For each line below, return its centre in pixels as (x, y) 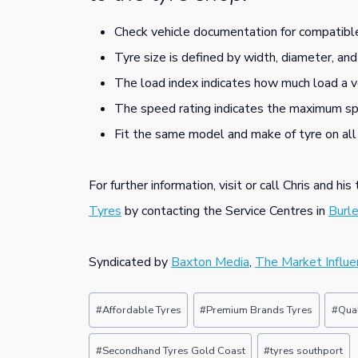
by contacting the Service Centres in (225, 211)
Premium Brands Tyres (260, 310)
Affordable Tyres (141, 310)
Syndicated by (130, 262)
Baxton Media (210, 262)
